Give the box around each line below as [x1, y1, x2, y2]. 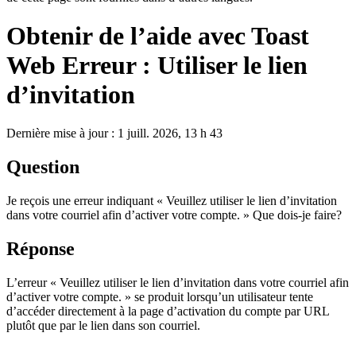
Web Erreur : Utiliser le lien [6, 51, 308, 79]
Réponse [6, 238, 75, 260]
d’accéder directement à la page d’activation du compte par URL [6, 304, 329, 319]
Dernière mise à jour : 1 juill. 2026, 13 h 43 [6, 126, 222, 141]
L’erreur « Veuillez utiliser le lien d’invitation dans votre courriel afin [6, 276, 349, 290]
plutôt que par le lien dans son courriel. [6, 319, 200, 333]
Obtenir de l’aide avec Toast [6, 21, 309, 50]
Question [6, 157, 79, 178]
